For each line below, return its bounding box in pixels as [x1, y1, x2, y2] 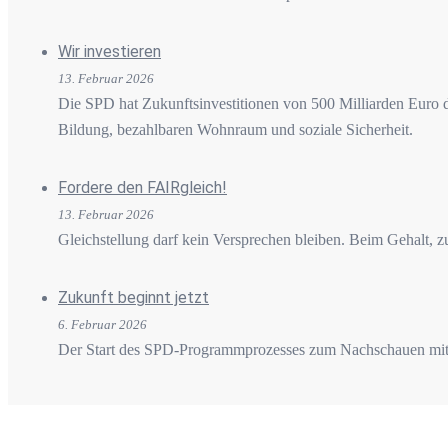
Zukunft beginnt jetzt [58, 287, 209, 307]
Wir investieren [58, 41, 161, 61]
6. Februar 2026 [58, 316, 147, 332]
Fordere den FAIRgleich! [58, 177, 227, 197]
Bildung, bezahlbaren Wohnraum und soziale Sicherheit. [58, 120, 413, 138]
